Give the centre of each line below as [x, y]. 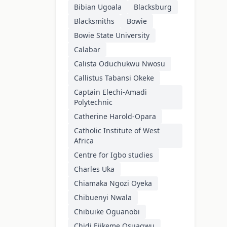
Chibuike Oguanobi [107, 212]
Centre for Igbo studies [113, 155]
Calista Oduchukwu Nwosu [120, 64]
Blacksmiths [94, 21]
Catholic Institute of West [117, 131]
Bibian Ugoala [98, 7]
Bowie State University [112, 35]
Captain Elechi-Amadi [110, 92]
